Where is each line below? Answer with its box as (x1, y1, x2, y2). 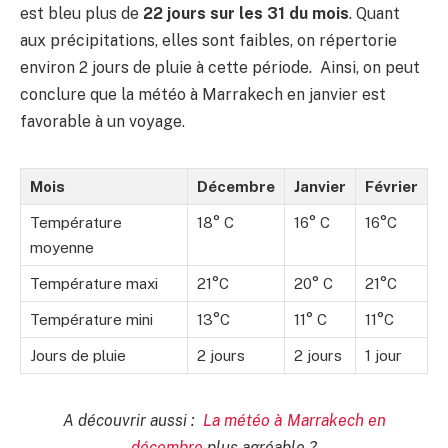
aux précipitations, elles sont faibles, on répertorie (20, 30, 397, 50)
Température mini (30, 310, 153, 328)
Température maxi (30, 274, 158, 292)
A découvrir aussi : (62, 410, 203, 430)
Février (365, 177, 418, 195)
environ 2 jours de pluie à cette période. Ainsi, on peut (20, 57, 420, 77)
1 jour (365, 346, 402, 364)
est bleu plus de (20, 3, 139, 23)
